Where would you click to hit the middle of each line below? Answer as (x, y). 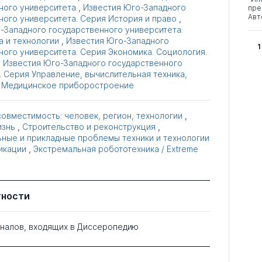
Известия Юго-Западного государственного (92, 63)
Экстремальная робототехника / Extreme (116, 149)
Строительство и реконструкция (89, 127)
